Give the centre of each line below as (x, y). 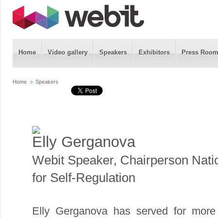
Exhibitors (154, 52)
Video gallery (68, 52)
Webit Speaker (73, 160)
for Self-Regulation (84, 178)
